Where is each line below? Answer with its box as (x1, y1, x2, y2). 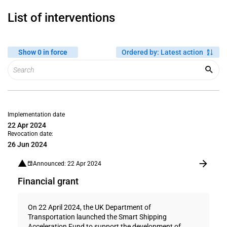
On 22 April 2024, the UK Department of (28, 203, 151, 211)
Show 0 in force (18, 48, 67, 56)
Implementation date (8, 111, 65, 118)
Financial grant (18, 176, 79, 186)
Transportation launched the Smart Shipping (28, 213, 167, 221)
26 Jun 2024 (8, 140, 47, 148)
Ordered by (122, 48, 157, 56)
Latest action (159, 48, 203, 56)
